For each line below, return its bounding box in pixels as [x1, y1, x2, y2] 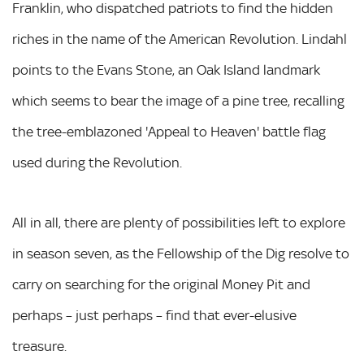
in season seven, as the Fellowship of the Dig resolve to [12, 245, 349, 262]
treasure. [12, 338, 67, 354]
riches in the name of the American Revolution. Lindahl [12, 31, 347, 47]
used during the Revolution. [12, 154, 182, 171]
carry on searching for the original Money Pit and [12, 276, 310, 292]
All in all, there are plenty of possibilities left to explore [12, 214, 345, 231]
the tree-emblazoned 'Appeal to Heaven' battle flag [12, 123, 326, 140]
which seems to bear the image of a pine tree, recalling [12, 93, 344, 109]
